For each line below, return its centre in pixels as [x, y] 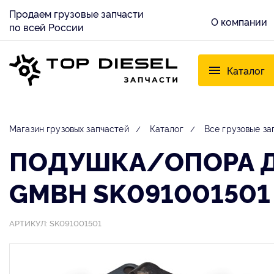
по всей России [46, 27]
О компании [239, 22]
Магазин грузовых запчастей [69, 128]
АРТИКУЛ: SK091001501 [55, 223]
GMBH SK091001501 [140, 192]
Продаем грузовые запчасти [76, 13]
